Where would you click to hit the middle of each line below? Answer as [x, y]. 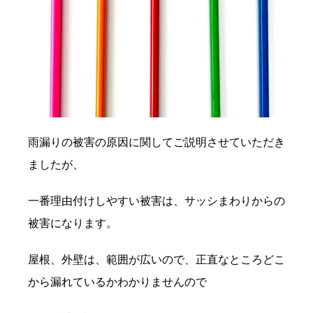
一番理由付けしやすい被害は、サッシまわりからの [156, 201]
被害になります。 [73, 223]
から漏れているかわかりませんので [117, 282]
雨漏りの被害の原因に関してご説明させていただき [156, 142]
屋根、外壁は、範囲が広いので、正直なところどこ [156, 259]
